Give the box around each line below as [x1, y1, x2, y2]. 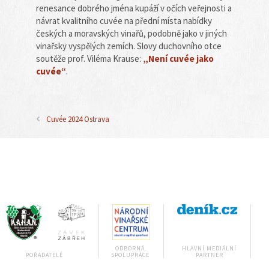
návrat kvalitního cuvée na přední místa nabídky [36, 15, 212, 26]
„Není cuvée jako [143, 53, 214, 64]
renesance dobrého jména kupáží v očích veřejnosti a [36, 2, 232, 14]
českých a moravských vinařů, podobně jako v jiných [36, 28, 227, 39]
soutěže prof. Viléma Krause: [36, 53, 143, 64]
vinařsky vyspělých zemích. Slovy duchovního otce [36, 40, 222, 52]
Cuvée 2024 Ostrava [46, 114, 109, 124]
